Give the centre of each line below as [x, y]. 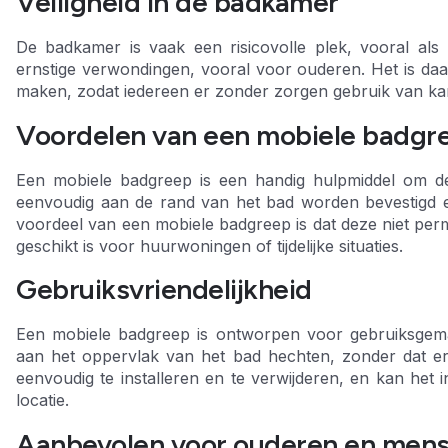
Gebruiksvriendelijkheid [164, 289]
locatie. [42, 400]
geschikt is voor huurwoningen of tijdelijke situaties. [209, 245]
